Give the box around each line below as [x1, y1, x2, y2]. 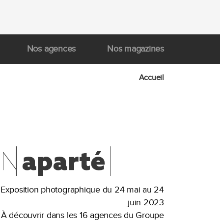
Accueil [138, 73, 164, 82]
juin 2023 [128, 197, 164, 208]
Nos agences [27, 44, 76, 54]
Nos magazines [107, 44, 164, 54]
